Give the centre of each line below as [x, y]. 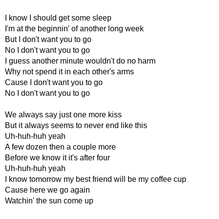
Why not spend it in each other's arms [69, 72]
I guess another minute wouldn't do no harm [80, 61]
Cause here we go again [47, 190]
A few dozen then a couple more [60, 147]
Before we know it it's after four [57, 158]
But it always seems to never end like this [76, 125]
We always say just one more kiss [63, 115]
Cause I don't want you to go [54, 82]
